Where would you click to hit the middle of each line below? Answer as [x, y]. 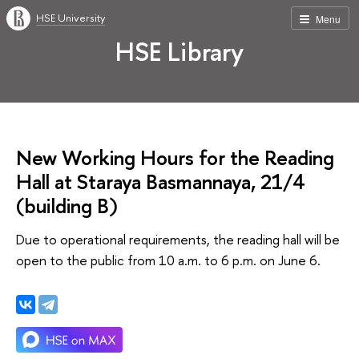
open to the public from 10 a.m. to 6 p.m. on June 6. [168, 260]
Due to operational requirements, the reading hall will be [178, 239]
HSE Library [179, 51]
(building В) [67, 206]
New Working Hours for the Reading [175, 157]
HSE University [71, 18]
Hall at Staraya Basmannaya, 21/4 [161, 182]
